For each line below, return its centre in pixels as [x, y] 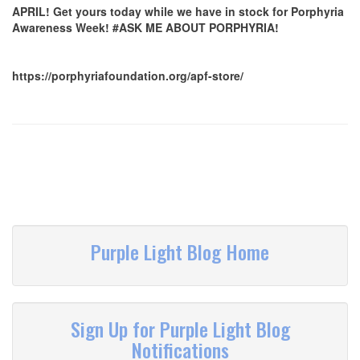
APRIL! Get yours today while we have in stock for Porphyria [178, 11]
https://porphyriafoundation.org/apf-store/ [128, 76]
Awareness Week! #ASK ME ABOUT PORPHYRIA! [145, 27]
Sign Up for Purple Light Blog [180, 329]
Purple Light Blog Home [180, 252]
